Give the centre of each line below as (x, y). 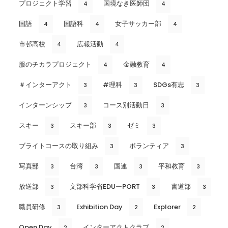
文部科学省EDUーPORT (105, 187)
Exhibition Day (99, 207)
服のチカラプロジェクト (55, 65)
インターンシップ (45, 105)
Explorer (167, 207)
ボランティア (149, 146)
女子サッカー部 (138, 24)
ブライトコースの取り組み (59, 146)
